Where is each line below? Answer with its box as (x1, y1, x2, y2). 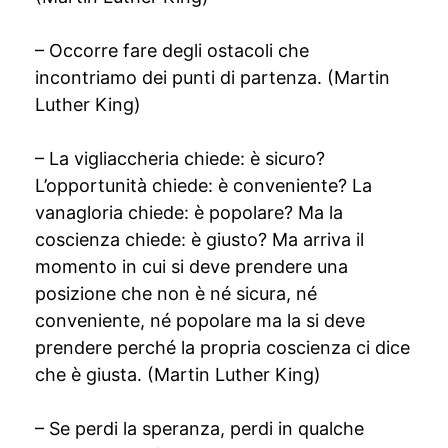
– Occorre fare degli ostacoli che (35, 40, 309, 61)
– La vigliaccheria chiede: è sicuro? (35, 148, 325, 169)
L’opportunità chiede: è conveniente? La (35, 175, 372, 196)
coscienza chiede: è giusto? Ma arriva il (35, 229, 364, 250)
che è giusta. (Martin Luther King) (35, 364, 321, 385)
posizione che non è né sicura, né (35, 283, 317, 304)
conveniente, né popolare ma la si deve (35, 310, 365, 331)
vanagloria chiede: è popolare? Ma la (35, 202, 343, 223)
